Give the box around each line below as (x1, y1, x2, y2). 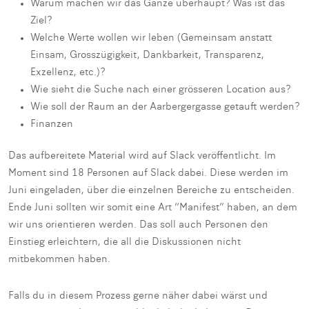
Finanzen (30, 119, 73, 130)
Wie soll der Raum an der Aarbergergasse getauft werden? (30, 102, 299, 112)
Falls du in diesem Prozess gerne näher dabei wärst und (8, 291, 268, 301)
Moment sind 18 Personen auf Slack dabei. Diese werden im (8, 168, 288, 179)
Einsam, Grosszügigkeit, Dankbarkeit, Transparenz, (30, 50, 264, 61)
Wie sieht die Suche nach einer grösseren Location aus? (30, 85, 290, 95)
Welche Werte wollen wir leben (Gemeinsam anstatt (30, 33, 272, 43)
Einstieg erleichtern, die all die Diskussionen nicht (8, 237, 241, 248)
